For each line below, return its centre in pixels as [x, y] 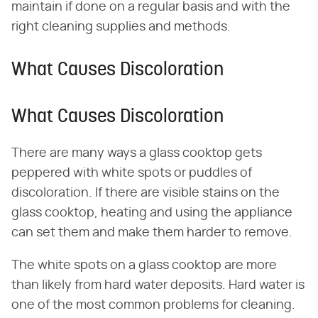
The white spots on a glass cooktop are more [144, 265]
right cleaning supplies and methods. [121, 27]
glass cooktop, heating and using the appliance [152, 213]
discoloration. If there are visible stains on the [146, 193]
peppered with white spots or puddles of [132, 173]
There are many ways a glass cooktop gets [137, 153]
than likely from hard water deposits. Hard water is [158, 285]
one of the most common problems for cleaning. [153, 305]
